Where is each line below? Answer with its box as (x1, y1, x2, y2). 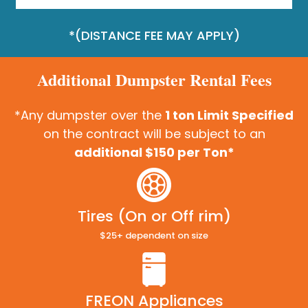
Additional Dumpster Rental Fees (36, 67, 272, 91)
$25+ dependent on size (100, 229, 208, 243)
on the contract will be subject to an (43, 124, 265, 142)
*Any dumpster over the (14, 106, 165, 124)
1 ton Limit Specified (165, 106, 294, 124)
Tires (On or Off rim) (77, 206, 231, 228)
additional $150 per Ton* (74, 143, 234, 161)
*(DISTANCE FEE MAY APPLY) (68, 26, 240, 44)
